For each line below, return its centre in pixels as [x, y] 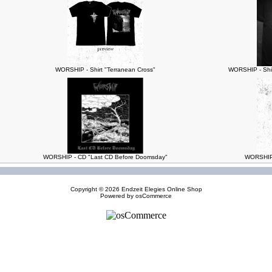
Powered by [118, 196]
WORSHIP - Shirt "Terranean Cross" [105, 70]
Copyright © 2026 [96, 189]
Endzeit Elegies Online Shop [161, 189]
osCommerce [154, 196]
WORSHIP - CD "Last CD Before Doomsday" [105, 157]
